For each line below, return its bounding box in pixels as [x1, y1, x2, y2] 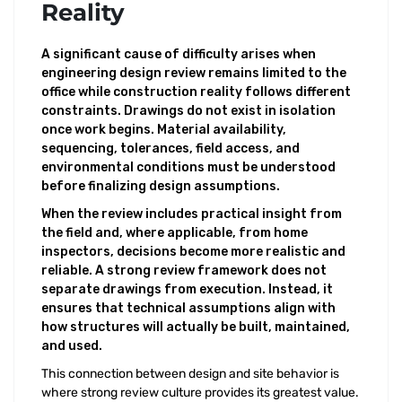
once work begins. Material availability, [41, 122, 286, 137]
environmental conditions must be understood [41, 160, 336, 175]
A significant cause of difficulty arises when [41, 47, 316, 62]
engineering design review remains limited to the [41, 66, 346, 81]
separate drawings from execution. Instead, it [41, 282, 333, 297]
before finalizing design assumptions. [41, 179, 280, 194]
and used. [41, 338, 102, 354]
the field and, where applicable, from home [41, 225, 308, 240]
